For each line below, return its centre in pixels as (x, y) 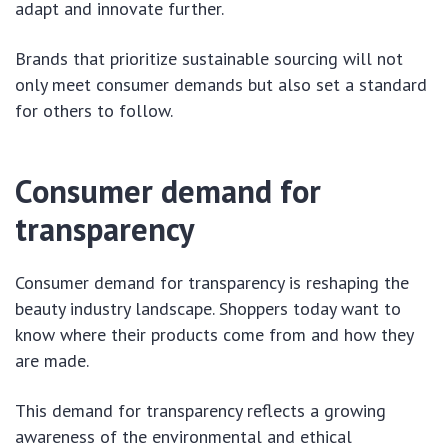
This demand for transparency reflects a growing (200, 410)
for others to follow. (94, 110)
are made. (52, 360)
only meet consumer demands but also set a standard (221, 84)
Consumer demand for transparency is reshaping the (212, 282)
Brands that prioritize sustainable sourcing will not (209, 58)
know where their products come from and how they (214, 334)
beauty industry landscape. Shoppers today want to (208, 308)
